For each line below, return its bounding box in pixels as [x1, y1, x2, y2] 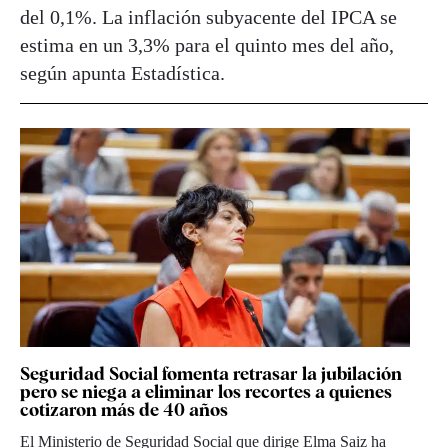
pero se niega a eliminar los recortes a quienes [20, 380, 392, 402]
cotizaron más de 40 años [20, 398, 228, 420]
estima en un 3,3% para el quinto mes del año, [20, 33, 394, 56]
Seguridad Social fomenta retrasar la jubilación [20, 362, 402, 384]
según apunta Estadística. [20, 61, 225, 84]
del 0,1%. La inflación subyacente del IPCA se [20, 5, 397, 28]
